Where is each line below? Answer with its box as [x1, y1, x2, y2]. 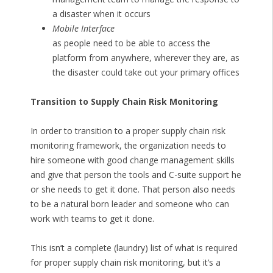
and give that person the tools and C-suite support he [30, 169, 241, 181]
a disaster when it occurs [52, 8, 151, 20]
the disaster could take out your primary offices [52, 66, 239, 79]
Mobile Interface [52, 23, 115, 35]
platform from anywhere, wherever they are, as [52, 52, 239, 64]
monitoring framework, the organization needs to [30, 140, 226, 152]
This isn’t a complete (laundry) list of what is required [30, 242, 238, 254]
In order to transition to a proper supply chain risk [30, 125, 225, 137]
